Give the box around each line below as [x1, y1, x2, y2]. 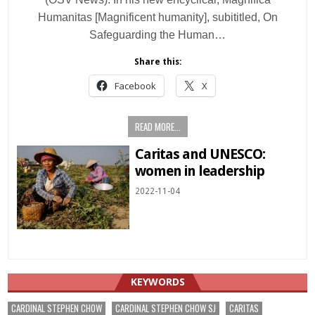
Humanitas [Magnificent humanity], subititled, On [37, 11, 278, 24]
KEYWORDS [130, 275, 185, 289]
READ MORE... [134, 119, 181, 134]
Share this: [134, 56, 181, 67]
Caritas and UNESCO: [135, 145, 266, 162]
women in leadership [135, 162, 265, 179]
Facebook [114, 79, 156, 92]
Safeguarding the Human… [89, 29, 226, 41]
